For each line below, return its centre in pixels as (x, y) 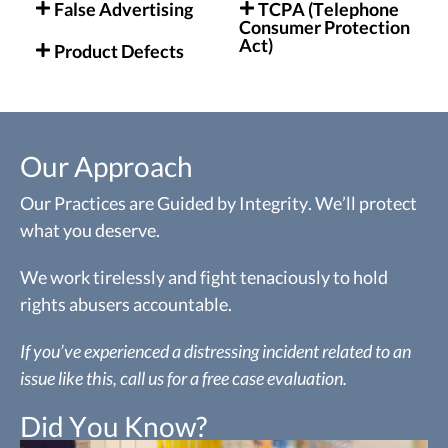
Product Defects (119, 51)
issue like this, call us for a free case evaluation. (183, 378)
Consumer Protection (324, 27)
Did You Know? (113, 426)
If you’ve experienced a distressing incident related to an (215, 351)
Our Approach (106, 166)
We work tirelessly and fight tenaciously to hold (204, 277)
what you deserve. (90, 230)
